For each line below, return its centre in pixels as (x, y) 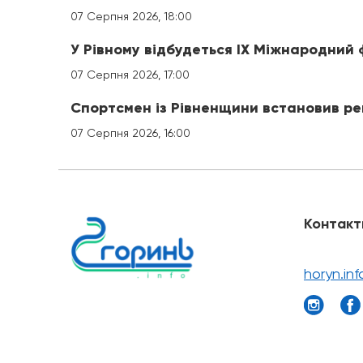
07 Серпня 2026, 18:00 (131, 16)
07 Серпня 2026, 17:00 (130, 74)
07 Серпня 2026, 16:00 (130, 132)
